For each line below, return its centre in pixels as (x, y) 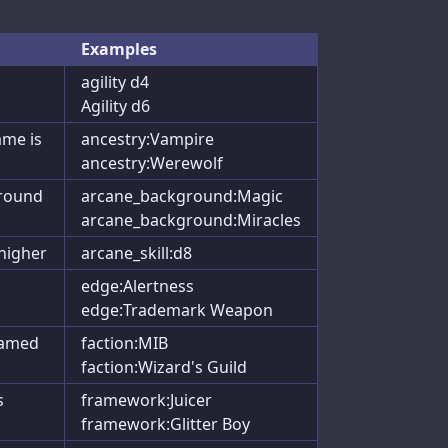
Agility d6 (115, 106)
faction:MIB (124, 343)
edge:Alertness (137, 286)
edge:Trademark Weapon (177, 310)
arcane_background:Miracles (191, 220)
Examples (119, 49)
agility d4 (115, 82)
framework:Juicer (146, 400)
